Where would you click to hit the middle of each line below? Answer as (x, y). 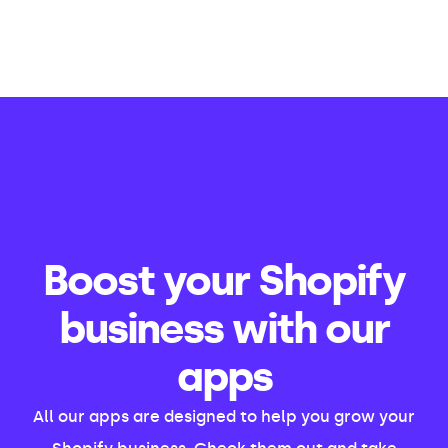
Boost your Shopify (224, 281)
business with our (224, 329)
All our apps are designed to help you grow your (224, 417)
